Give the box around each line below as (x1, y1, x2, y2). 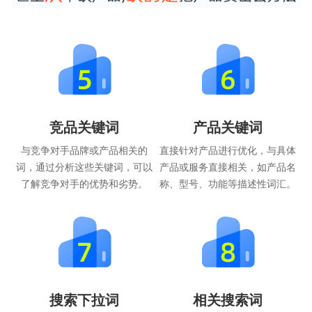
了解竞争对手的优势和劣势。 (20, 175, 148, 190)
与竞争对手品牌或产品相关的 (20, 142, 148, 157)
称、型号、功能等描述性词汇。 (159, 175, 297, 190)
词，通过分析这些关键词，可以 (15, 159, 153, 173)
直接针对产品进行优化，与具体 (159, 142, 297, 157)
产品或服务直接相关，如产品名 (159, 159, 297, 173)
